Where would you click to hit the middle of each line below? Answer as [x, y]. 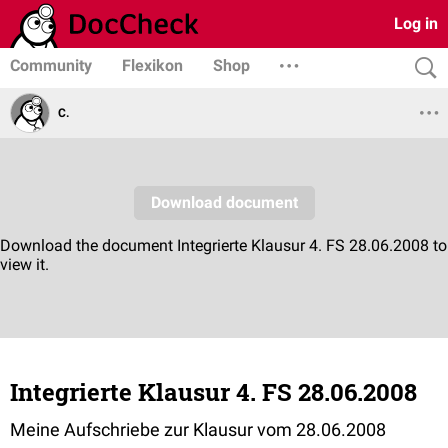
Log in [416, 23]
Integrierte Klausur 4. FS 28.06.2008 [213, 392]
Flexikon [152, 65]
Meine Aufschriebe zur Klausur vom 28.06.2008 [198, 429]
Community [51, 65]
